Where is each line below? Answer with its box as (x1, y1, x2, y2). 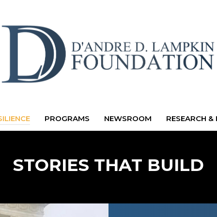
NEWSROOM (104, 114, 152, 123)
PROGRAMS (44, 114, 90, 123)
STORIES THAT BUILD (13, 155, 204, 175)
